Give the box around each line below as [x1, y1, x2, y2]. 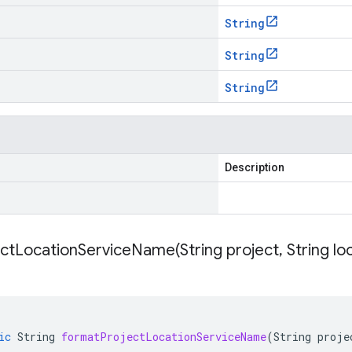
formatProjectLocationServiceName [61, 329, 266, 344]
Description [225, 161, 284, 174]
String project [180, 240, 279, 260]
